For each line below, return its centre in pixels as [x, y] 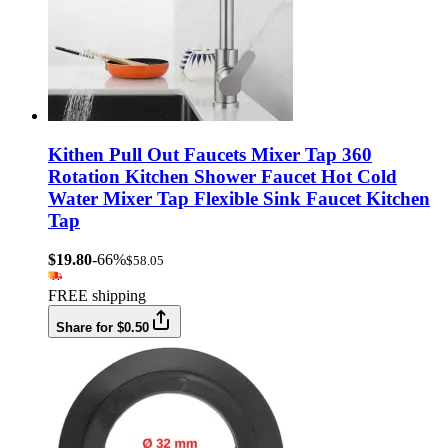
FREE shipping [97, 295]
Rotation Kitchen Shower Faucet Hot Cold [222, 176]
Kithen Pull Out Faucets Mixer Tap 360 [210, 154]
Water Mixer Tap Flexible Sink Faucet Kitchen [239, 198]
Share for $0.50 [102, 327]
